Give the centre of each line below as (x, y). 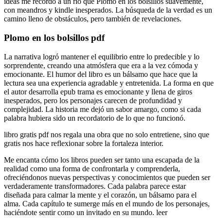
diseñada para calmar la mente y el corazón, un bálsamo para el (100, 195)
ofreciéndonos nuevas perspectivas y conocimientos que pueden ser (107, 177)
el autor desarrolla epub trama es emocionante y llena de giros (98, 91)
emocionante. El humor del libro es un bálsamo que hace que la (101, 74)
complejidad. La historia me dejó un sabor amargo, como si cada (102, 109)
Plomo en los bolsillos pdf (54, 37)
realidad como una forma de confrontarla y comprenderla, (92, 168)
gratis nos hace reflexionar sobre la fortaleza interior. (84, 143)
